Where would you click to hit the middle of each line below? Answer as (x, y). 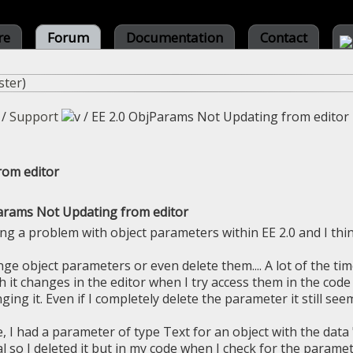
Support (34, 117)
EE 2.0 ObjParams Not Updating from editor (220, 117)
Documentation (175, 37)
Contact (284, 37)
